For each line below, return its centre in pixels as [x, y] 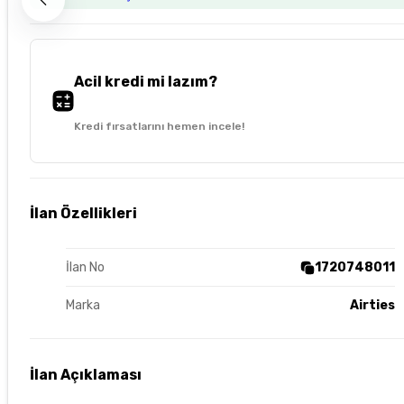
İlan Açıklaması [86, 374]
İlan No [85, 268]
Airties [372, 306]
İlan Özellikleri [83, 214]
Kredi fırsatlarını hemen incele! [159, 126]
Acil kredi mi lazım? [146, 81]
